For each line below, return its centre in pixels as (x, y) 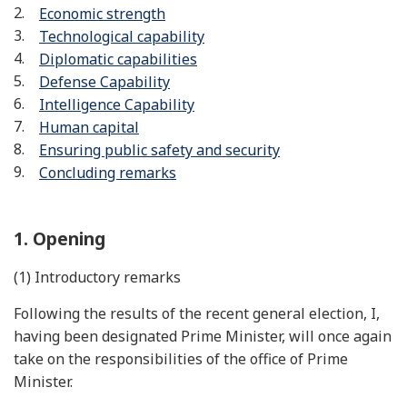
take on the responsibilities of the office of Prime (181, 359)
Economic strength (102, 14)
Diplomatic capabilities (118, 59)
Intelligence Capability (117, 104)
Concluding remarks (108, 173)
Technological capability (122, 36)
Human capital (89, 127)
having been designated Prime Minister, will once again (203, 336)
